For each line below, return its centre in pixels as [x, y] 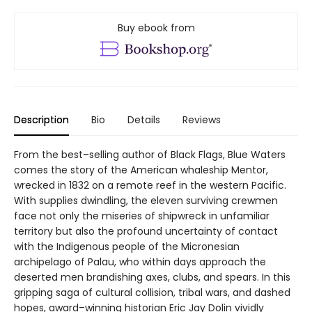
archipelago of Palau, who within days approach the [140, 262]
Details [144, 119]
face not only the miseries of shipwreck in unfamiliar [142, 216]
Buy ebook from [156, 28]
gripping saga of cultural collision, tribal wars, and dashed [152, 292]
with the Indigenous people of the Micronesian [127, 246]
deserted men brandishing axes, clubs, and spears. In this [152, 277]
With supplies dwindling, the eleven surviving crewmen [146, 200]
